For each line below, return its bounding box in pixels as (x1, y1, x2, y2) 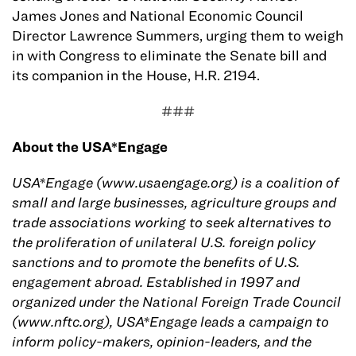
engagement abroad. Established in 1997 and (12, 273, 300, 291)
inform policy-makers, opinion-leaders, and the (12, 333, 311, 350)
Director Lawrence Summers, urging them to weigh (12, 27, 343, 44)
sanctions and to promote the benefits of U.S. (12, 253, 300, 271)
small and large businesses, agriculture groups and (12, 194, 336, 211)
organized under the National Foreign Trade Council (12, 293, 341, 311)
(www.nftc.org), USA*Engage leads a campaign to (12, 313, 329, 331)
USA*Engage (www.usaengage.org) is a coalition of (12, 174, 339, 192)
